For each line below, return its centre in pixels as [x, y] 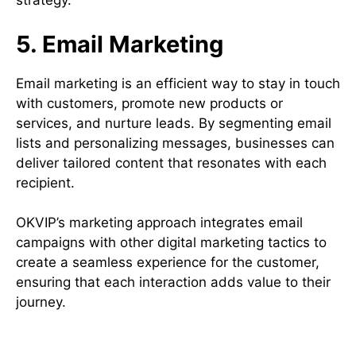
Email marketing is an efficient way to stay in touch [178, 83]
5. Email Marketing [120, 44]
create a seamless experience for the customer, [168, 263]
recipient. [45, 182]
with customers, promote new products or [149, 103]
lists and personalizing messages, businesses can [175, 143]
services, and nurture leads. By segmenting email [174, 123]
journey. [41, 302]
